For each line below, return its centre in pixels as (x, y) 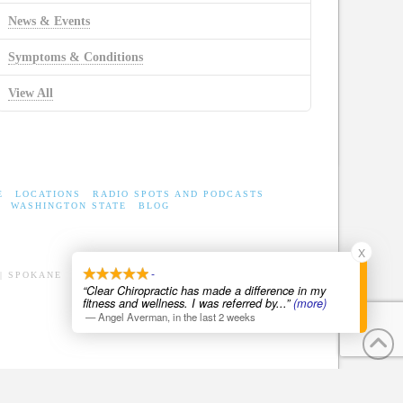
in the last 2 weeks (214, 317)
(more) (310, 303)
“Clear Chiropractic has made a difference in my (204, 291)
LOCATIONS (48, 194)
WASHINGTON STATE (68, 206)
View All (31, 93)
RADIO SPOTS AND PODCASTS (178, 194)
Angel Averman (133, 317)
